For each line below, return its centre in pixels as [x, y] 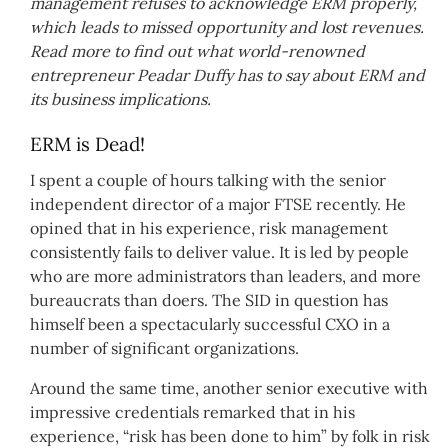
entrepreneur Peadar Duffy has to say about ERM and [227, 75]
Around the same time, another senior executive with [229, 387]
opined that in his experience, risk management [209, 227]
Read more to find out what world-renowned [197, 51]
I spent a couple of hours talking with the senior [208, 179]
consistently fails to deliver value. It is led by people [219, 251]
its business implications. [120, 99]
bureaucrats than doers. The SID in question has [209, 299]
